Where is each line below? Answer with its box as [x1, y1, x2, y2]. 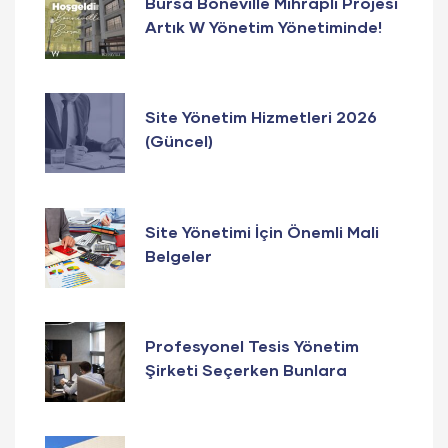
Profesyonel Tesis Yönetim [145, 335, 359, 355]
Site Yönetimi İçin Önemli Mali [145, 221, 379, 241]
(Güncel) [145, 131, 213, 151]
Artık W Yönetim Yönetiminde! [145, 17, 382, 37]
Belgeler [145, 245, 212, 265]
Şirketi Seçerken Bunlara [145, 359, 347, 379]
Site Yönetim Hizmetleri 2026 [145, 107, 377, 127]
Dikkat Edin [145, 383, 237, 403]
